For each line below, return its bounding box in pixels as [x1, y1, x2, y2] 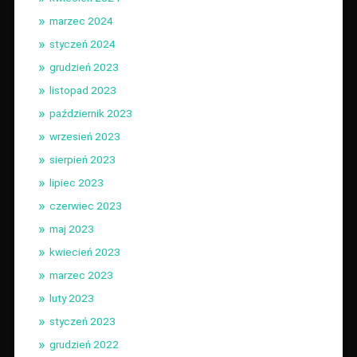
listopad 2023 [49, 83, 116, 96]
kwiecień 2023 [49, 245, 120, 258]
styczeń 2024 [49, 37, 116, 50]
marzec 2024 [49, 14, 113, 27]
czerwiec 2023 [49, 198, 122, 212]
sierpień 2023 [49, 152, 116, 166]
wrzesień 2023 [49, 129, 120, 143]
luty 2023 [49, 291, 94, 304]
